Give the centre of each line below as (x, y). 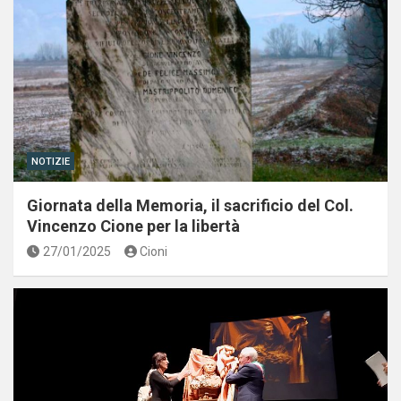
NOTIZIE (51, 162)
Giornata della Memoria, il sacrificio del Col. (190, 206)
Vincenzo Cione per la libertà (133, 226)
